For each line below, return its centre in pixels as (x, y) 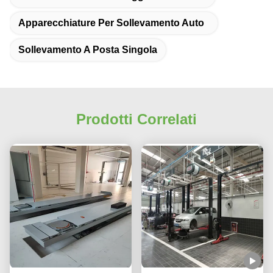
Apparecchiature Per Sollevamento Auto (111, 23)
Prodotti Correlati (136, 119)
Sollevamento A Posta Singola (88, 50)
